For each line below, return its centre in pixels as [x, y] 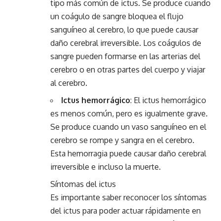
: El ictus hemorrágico [168, 100]
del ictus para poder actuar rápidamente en [126, 211]
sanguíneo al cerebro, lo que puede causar [124, 30]
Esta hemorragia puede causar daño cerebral [128, 153]
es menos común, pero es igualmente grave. [129, 113]
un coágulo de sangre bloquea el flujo [117, 16]
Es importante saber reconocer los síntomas [129, 197]
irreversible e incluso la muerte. [106, 167]
